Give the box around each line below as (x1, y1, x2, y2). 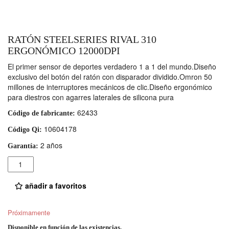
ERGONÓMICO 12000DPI (8, 44, 120, 56)
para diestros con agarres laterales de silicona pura (8, 91, 174, 102)
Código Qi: (8, 125, 42, 133)
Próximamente (8, 208, 50, 218)
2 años (38, 140, 62, 150)
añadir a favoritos (23, 180, 86, 191)
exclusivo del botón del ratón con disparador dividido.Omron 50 (8, 71, 212, 82)
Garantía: (8, 142, 38, 150)
